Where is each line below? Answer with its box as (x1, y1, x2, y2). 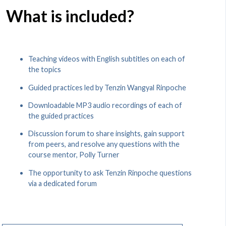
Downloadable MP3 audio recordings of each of (28, 100, 182, 109)
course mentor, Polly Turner (28, 150, 120, 159)
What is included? (6, 6, 134, 26)
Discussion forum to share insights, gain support (28, 129, 185, 138)
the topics (28, 65, 61, 74)
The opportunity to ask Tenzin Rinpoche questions (28, 168, 192, 177)
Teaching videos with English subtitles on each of (28, 54, 185, 64)
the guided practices (28, 111, 94, 120)
